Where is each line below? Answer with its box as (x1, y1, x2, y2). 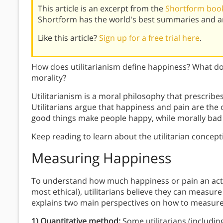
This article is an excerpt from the (38, 2, 165, 14)
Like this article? (38, 32, 99, 43)
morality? (31, 72, 66, 83)
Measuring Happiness (31, 148, 171, 167)
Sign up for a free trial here (99, 32, 200, 43)
